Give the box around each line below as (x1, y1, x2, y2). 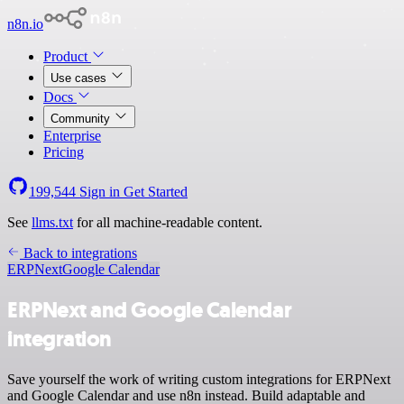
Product (43, 49, 91, 64)
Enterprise (43, 128, 101, 143)
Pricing (43, 144, 84, 160)
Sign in (76, 184, 124, 199)
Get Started (124, 184, 188, 199)
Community (50, 112, 114, 125)
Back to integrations (20, 245, 137, 261)
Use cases (50, 71, 110, 85)
